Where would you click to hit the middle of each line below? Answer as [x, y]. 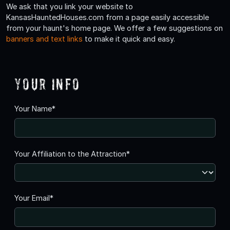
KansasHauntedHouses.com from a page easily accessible [108, 17]
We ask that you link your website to [70, 6]
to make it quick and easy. [129, 39]
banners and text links [44, 39]
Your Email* [34, 198]
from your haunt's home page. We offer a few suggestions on [114, 28]
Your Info [47, 84]
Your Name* [35, 108]
